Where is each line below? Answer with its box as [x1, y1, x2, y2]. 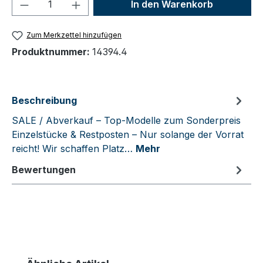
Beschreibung [12, 95, 77, 107]
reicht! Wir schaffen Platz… [12, 143, 136, 155]
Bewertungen [12, 164, 76, 176]
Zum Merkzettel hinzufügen [26, 31, 122, 39]
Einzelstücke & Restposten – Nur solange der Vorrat [12, 129, 244, 141]
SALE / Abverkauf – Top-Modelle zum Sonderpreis [12, 114, 241, 127]
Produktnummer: [12, 46, 92, 58]
